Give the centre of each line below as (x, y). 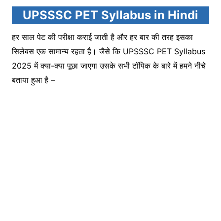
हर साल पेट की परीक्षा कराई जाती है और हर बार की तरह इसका (102, 37)
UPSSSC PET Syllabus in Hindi (110, 15)
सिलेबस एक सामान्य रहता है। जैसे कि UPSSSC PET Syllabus (109, 51)
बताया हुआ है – (33, 80)
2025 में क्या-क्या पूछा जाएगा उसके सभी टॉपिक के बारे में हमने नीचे (109, 65)
